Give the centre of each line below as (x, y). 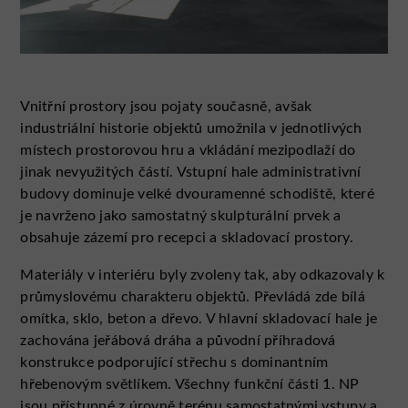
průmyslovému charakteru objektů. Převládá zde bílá (193, 297)
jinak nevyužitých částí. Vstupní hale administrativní (191, 173)
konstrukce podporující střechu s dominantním (174, 363)
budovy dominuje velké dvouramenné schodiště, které (197, 194)
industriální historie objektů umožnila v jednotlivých (191, 129)
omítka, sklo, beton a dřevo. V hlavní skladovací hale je (199, 319)
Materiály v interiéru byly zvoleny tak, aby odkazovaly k (203, 275)
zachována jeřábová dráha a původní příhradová (178, 341)
